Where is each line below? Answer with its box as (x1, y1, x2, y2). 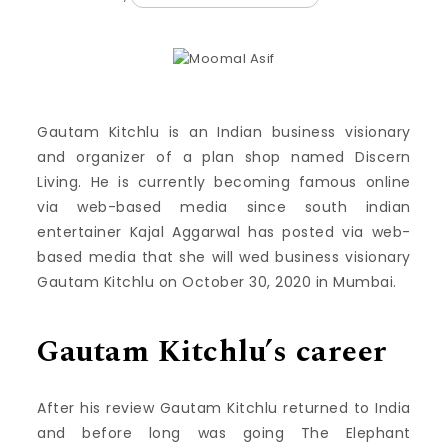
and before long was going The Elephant (37, 422, 411, 443)
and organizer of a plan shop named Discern (37, 147, 411, 167)
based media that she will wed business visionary (37, 247, 411, 267)
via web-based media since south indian (37, 197, 411, 217)
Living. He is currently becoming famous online (37, 172, 411, 192)
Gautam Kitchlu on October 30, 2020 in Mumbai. (37, 272, 397, 292)
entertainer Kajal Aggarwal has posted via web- (37, 222, 411, 242)
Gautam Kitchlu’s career (37, 329, 388, 375)
